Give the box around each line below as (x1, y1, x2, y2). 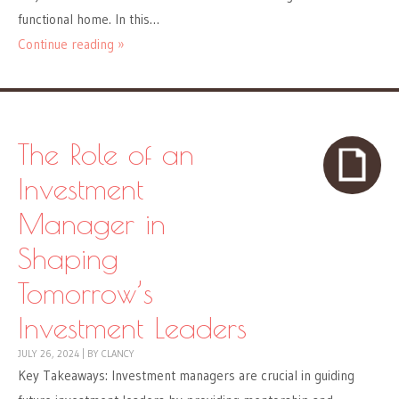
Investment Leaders (18, 310, 247, 346)
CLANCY (102, 347, 134, 361)
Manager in (18, 206, 166, 241)
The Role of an (18, 136, 194, 172)
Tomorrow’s (18, 275, 153, 311)
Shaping (18, 240, 118, 276)
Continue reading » (18, 36, 125, 53)
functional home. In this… (18, 11, 159, 28)
